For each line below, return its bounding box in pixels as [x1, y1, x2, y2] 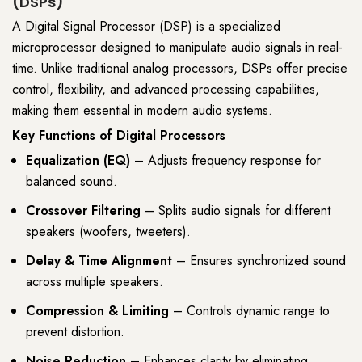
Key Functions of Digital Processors [12, 126, 225, 145]
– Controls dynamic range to [169, 301, 330, 321]
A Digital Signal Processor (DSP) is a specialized [12, 17, 280, 36]
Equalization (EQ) [26, 151, 130, 170]
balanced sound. [26, 172, 117, 192]
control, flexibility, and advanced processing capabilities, [12, 80, 319, 99]
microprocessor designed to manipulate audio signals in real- [12, 38, 343, 57]
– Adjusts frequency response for [130, 151, 321, 170]
